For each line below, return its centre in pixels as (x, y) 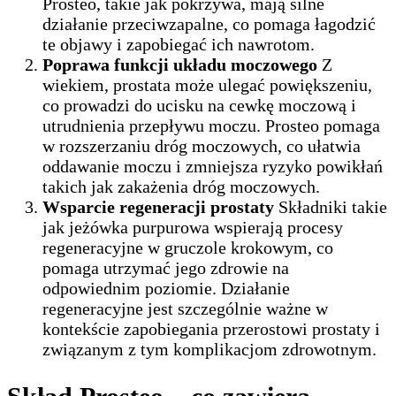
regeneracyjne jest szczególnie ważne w (185, 309)
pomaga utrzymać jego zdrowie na (166, 268)
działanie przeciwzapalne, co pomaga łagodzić (209, 24)
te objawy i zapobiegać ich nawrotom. (179, 45)
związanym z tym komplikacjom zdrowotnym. (209, 350)
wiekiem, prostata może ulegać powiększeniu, (207, 85)
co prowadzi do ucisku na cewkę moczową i (199, 106)
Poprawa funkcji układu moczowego (180, 65)
